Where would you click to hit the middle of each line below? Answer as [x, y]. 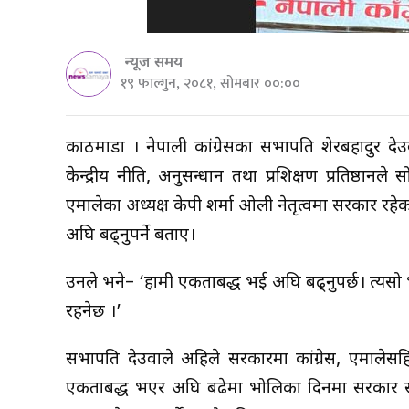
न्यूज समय [154, 63]
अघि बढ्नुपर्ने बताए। [131, 236]
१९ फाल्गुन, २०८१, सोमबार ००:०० [210, 83]
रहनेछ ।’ [94, 312]
